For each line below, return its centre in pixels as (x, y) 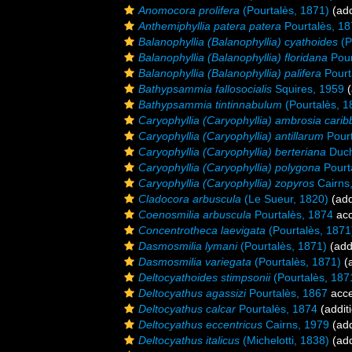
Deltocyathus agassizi (192, 293)
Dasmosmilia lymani (188, 246)
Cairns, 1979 (296, 324)
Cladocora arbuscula (190, 199)
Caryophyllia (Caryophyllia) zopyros (226, 183)
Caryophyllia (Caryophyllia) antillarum (231, 136)
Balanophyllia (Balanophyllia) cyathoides (238, 42)
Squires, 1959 (308, 89)
